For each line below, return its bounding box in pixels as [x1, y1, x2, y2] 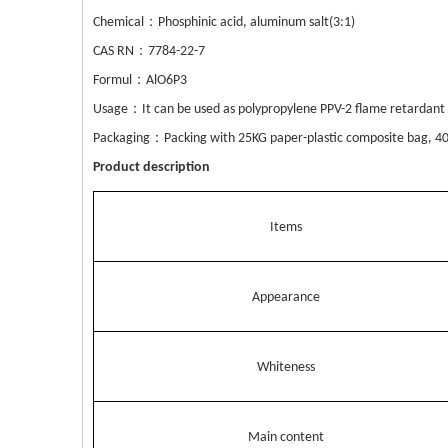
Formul [93, 73, 132, 88]
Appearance [252, 290, 320, 305]
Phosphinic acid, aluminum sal [158, 15, 324, 30]
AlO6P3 [146, 73, 187, 88]
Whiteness [257, 360, 315, 375]
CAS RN [93, 44, 134, 59]
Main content [248, 430, 324, 445]
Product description [93, 160, 210, 175]
